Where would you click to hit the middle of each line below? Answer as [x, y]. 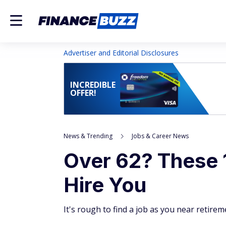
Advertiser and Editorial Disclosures [121, 53]
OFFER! [83, 93]
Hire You [105, 185]
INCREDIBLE [93, 85]
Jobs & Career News [160, 136]
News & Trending [88, 136]
